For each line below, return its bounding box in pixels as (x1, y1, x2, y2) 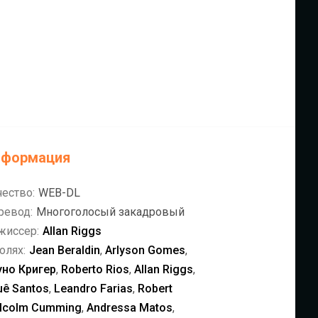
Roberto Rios (61, 263, 129, 276)
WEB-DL (38, 186, 80, 199)
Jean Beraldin (29, 243, 100, 257)
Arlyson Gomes (105, 243, 185, 257)
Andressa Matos (87, 301, 172, 314)
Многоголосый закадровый (36, 205, 185, 219)
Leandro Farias (54, 282, 133, 295)
